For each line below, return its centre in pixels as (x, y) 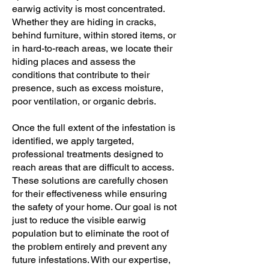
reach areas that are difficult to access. (93, 167)
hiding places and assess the (74, 62)
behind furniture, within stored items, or (94, 35)
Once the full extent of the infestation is (94, 128)
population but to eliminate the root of (90, 233)
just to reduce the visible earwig (79, 220)
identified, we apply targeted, (73, 141)
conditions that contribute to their (81, 75)
